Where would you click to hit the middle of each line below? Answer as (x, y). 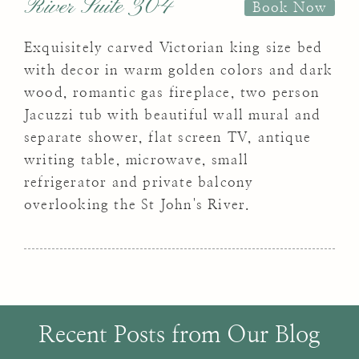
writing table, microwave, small (137, 159)
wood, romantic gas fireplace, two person (172, 92)
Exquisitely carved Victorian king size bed (173, 47)
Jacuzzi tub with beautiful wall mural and (173, 115)
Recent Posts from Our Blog (179, 335)
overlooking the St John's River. (137, 204)
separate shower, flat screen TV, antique (168, 137)
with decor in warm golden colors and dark (179, 70)
